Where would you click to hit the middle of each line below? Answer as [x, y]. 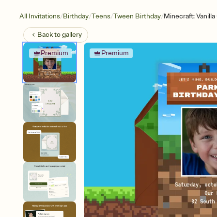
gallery [72, 35]
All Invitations [40, 16]
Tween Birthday [137, 16]
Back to [50, 35]
